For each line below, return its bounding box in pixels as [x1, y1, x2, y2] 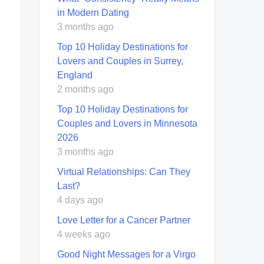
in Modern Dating [57, 7, 129, 18]
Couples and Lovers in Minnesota [57, 118, 197, 128]
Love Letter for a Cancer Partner [57, 214, 190, 225]
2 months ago [57, 84, 114, 94]
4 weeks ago [57, 229, 110, 239]
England [57, 70, 93, 80]
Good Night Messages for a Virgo [57, 249, 196, 259]
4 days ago [57, 194, 103, 205]
